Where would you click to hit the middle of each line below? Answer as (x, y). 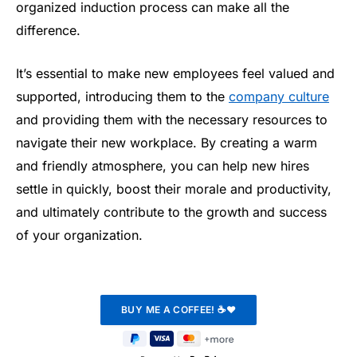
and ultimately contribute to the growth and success (171, 212)
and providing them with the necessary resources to (172, 120)
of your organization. (79, 235)
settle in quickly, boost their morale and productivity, (174, 189)
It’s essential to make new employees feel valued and (175, 74)
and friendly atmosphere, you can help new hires (163, 166)
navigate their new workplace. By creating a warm (167, 143)
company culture (279, 97)
